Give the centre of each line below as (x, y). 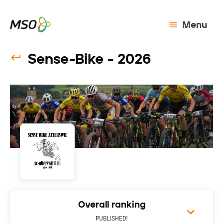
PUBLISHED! (111, 219)
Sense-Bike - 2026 (89, 59)
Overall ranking (111, 205)
